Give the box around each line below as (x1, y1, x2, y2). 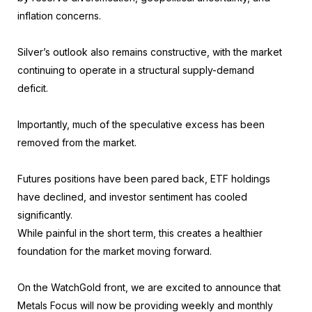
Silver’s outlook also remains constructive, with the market (17, 46, 283, 58)
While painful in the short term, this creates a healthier (17, 227, 263, 240)
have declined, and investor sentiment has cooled (17, 191, 248, 203)
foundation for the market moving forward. (17, 245, 212, 258)
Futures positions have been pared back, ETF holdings (17, 173, 271, 185)
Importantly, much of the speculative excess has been (17, 118, 265, 131)
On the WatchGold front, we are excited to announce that (17, 281, 281, 294)
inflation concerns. (17, 10, 102, 22)
